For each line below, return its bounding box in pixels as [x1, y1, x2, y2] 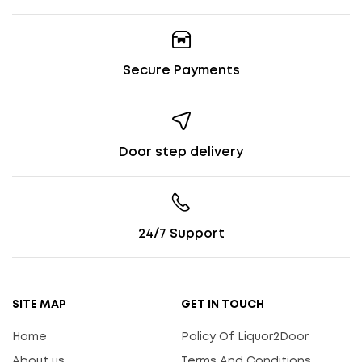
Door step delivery [119, 146, 243, 159]
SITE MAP [12, 300, 66, 310]
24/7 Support [137, 227, 225, 240]
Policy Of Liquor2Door [181, 332, 309, 343]
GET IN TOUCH [181, 300, 264, 310]
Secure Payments [122, 65, 240, 78]
